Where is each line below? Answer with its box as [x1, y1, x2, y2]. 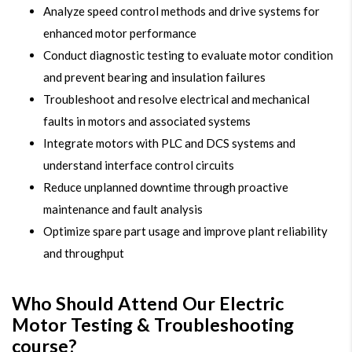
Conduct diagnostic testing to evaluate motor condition [43, 48, 333, 63]
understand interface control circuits [43, 158, 234, 173]
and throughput [43, 246, 124, 261]
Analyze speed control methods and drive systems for [43, 4, 320, 19]
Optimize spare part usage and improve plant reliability [43, 224, 328, 239]
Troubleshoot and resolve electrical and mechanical [43, 92, 310, 107]
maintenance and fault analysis [43, 202, 203, 217]
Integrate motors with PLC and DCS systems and [43, 136, 295, 151]
